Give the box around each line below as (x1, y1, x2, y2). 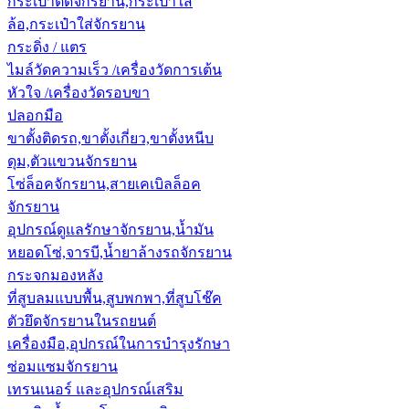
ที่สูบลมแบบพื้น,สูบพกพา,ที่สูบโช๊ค (7, 289, 222, 306)
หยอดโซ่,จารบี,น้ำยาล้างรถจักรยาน (7, 244, 232, 260)
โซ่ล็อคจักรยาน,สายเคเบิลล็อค (7, 175, 201, 192)
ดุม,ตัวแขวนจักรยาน (7, 152, 137, 169)
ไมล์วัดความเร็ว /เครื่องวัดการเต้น (7, 61, 222, 78)
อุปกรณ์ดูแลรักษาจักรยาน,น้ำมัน (7, 221, 214, 237)
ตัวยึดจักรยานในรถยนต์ (7, 312, 156, 329)
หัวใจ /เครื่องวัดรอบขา (7, 84, 150, 100)
